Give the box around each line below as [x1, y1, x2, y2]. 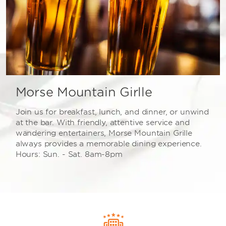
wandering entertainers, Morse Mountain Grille [15, 129, 192, 138]
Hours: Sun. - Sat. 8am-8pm [15, 150, 123, 159]
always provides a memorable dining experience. [15, 139, 202, 149]
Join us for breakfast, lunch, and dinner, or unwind [15, 107, 209, 117]
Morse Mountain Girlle [15, 85, 152, 100]
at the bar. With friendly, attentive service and [15, 118, 190, 128]
